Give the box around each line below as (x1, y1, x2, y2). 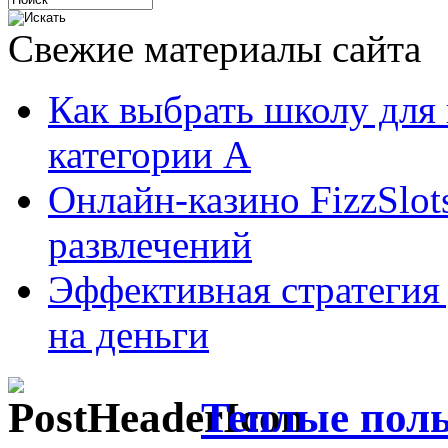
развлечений (48, 223, 252, 266)
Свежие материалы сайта (8, 27, 421, 70)
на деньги (48, 313, 209, 356)
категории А (48, 133, 251, 176)
